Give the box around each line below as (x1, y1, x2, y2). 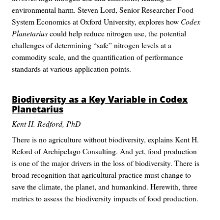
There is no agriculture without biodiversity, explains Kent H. (12, 134, 199, 144)
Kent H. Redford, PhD (12, 118, 81, 129)
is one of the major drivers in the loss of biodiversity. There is (12, 158, 199, 168)
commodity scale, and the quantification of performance (12, 52, 183, 62)
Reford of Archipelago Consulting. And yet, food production (12, 146, 197, 156)
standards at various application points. (12, 63, 131, 74)
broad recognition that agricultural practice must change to (12, 169, 191, 180)
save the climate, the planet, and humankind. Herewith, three (12, 181, 197, 192)
